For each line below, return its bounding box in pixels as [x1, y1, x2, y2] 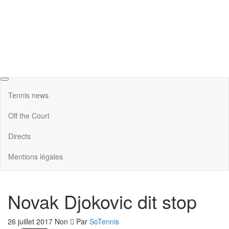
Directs [8, 130, 31, 141]
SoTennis [89, 216, 119, 227]
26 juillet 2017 [8, 216, 55, 227]
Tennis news [8, 89, 49, 100]
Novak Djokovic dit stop [8, 188, 197, 215]
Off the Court [8, 110, 50, 121]
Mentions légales [8, 151, 63, 162]
